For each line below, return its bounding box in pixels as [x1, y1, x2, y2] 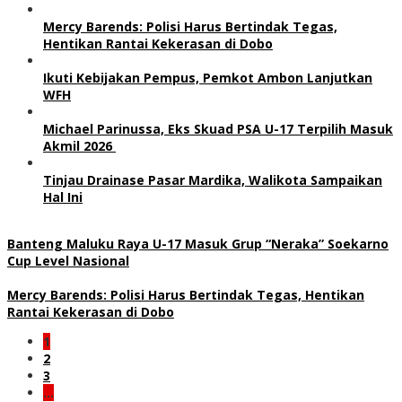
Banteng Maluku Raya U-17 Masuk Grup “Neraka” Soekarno [7, 234, 389, 252]
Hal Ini [43, 188, 83, 205]
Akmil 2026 [43, 136, 116, 154]
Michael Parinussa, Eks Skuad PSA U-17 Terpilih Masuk [43, 119, 393, 137]
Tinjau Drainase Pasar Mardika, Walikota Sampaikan [43, 170, 382, 188]
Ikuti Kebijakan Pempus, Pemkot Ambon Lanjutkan [43, 68, 372, 86]
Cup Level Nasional [7, 251, 129, 269]
